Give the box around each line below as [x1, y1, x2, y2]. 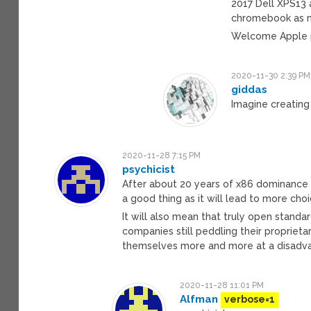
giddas [231, 83, 268, 96]
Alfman [180, 292, 219, 305]
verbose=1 [224, 293, 276, 305]
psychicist [122, 162, 176, 176]
